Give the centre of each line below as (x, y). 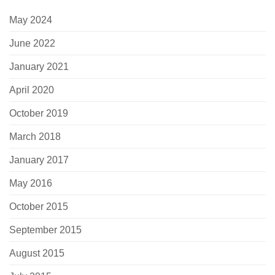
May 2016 (31, 183)
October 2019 (39, 113)
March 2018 (35, 136)
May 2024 (31, 20)
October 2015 (39, 206)
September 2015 (45, 230)
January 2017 (39, 160)
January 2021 (39, 66)
